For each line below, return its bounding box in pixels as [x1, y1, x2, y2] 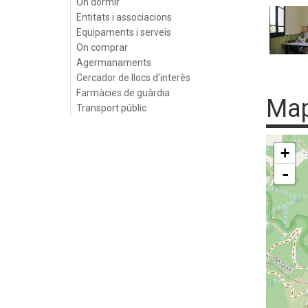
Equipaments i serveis [76, 27, 171, 38]
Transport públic [76, 102, 146, 113]
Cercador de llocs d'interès [76, 72, 190, 83]
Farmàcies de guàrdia [76, 87, 170, 98]
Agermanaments [76, 57, 151, 68]
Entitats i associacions [76, 12, 172, 23]
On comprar [76, 42, 128, 53]
